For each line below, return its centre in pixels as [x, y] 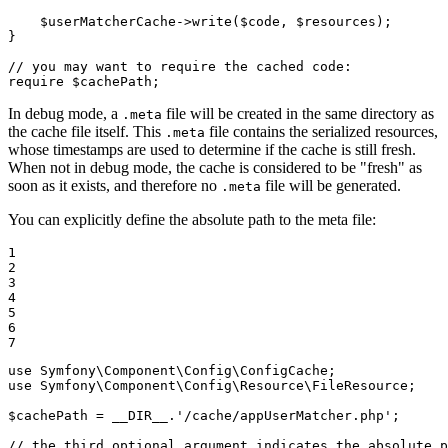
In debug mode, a [65, 114]
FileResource [360, 386]
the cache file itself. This [86, 132]
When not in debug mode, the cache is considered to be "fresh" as [215, 168]
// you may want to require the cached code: [180, 67]
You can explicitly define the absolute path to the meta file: [192, 220]
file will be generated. [331, 186]
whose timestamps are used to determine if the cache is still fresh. [212, 150]
